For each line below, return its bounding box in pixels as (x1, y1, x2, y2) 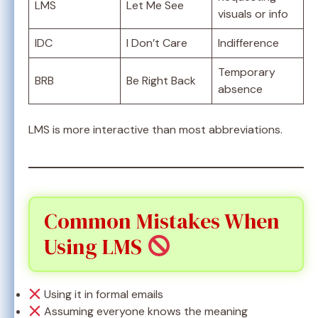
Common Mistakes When (44, 207, 280, 236)
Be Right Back (126, 73, 196, 89)
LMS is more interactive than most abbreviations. (28, 122, 283, 138)
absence (218, 82, 263, 97)
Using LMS (44, 232, 147, 262)
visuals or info (218, 6, 288, 22)
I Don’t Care (126, 35, 187, 51)
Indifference (218, 35, 279, 51)
